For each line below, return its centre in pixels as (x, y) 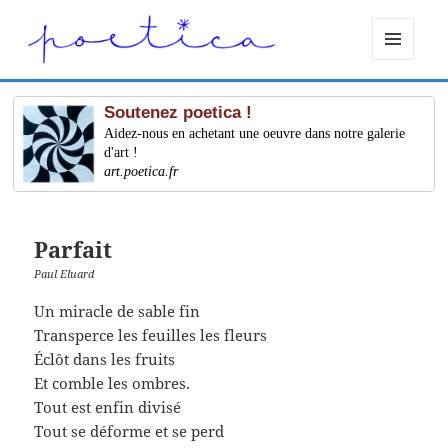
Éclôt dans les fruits (105, 358)
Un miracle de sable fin (117, 310)
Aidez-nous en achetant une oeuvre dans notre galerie (255, 134)
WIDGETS (400, 101)
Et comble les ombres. (112, 382)
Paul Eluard (64, 274)
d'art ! (121, 153)
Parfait (73, 249)
